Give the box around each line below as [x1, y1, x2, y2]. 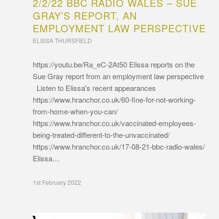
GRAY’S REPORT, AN [33, 8, 137, 22]
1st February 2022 [33, 177, 81, 186]
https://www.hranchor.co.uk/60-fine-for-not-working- [33, 94, 196, 105]
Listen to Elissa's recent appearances [33, 82, 156, 93]
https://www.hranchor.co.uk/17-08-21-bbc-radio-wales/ [33, 141, 205, 152]
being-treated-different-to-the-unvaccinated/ [33, 129, 170, 140]
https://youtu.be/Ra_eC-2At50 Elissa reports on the [33, 59, 195, 69]
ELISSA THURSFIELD [33, 36, 92, 44]
